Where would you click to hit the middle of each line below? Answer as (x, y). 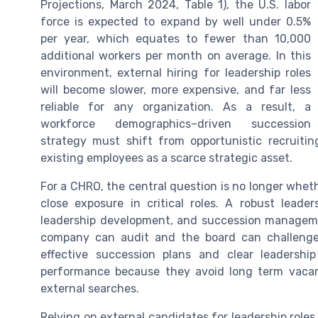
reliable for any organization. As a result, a (176, 106)
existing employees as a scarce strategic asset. (166, 158)
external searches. (90, 288)
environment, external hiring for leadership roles (176, 72)
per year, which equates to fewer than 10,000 (176, 38)
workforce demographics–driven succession (176, 124)
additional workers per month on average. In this (176, 55)
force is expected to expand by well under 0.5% (176, 21)
